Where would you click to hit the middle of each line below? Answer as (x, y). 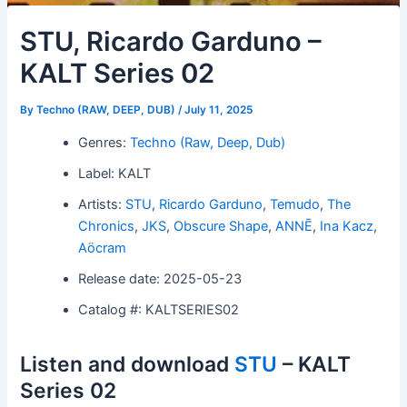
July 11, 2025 (219, 110)
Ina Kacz (347, 226)
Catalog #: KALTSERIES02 (159, 309)
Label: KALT (115, 173)
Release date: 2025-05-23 (160, 278)
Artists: (102, 204)
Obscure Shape (221, 226)
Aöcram (103, 248)
